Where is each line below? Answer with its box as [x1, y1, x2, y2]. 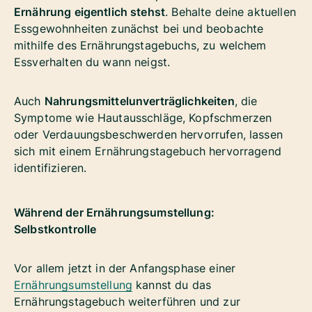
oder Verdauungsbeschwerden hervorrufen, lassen [14, 127, 283, 141]
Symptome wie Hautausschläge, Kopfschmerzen [14, 110, 272, 125]
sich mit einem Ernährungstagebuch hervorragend [14, 143, 281, 158]
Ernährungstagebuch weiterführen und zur [14, 294, 240, 309]
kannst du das [132, 277, 212, 292]
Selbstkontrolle [14, 221, 97, 236]
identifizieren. [14, 160, 91, 175]
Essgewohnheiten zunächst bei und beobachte [14, 21, 264, 36]
